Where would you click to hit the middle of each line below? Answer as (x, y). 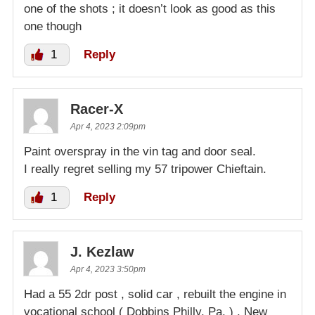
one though (53, 26)
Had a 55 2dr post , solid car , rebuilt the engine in (155, 294)
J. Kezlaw (102, 251)
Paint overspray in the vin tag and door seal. (140, 151)
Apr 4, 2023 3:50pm (108, 269)
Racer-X (97, 109)
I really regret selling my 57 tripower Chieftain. (145, 169)
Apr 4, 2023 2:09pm (108, 126)
